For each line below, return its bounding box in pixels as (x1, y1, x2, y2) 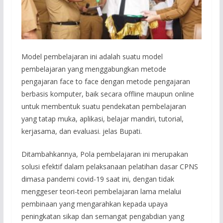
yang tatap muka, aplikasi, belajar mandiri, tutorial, (21, 114, 184, 124)
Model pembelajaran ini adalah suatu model (21, 52, 163, 62)
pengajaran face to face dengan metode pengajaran (21, 77, 190, 87)
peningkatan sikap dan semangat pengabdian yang (21, 212, 184, 222)
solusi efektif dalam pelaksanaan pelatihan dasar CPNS (21, 162, 198, 172)
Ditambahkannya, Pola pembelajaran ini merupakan (21, 149, 188, 159)
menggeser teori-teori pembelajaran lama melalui (21, 187, 181, 197)
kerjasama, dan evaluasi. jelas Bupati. (21, 126, 142, 136)
